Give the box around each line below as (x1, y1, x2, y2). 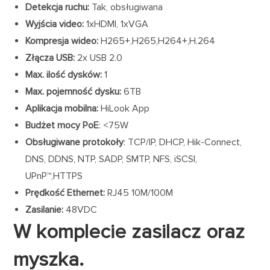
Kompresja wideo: (25, 35, 101, 48)
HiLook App (98, 102, 150, 115)
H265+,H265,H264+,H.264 (101, 35, 216, 48)
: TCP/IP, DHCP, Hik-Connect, (124, 136, 242, 149)
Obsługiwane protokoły (25, 136, 124, 149)
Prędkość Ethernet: (25, 187, 105, 199)
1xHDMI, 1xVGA (84, 18, 149, 31)
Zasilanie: (25, 204, 66, 216)
